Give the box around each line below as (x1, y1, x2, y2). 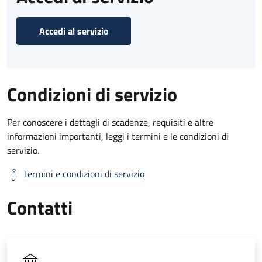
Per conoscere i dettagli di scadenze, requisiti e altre (7, 115, 213, 129)
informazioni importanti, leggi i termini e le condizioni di (7, 129, 229, 143)
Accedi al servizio (39, 23, 109, 38)
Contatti (7, 193, 73, 222)
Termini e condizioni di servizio (23, 166, 144, 181)
